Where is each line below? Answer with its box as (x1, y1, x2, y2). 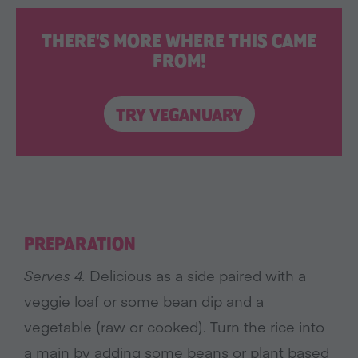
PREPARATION (24, 235, 136, 255)
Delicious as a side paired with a (86, 265, 306, 285)
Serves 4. (24, 265, 86, 285)
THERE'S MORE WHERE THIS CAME (42, 31, 316, 52)
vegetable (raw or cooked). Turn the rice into (24, 316, 324, 336)
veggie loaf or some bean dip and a (24, 291, 264, 311)
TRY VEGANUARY (115, 105, 243, 125)
